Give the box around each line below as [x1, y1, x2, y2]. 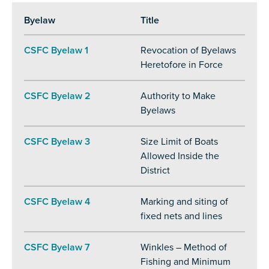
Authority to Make [141, 90, 216, 103]
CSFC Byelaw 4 [24, 196, 90, 208]
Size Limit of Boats [141, 136, 218, 148]
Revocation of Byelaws [141, 44, 236, 57]
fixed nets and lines [141, 210, 222, 223]
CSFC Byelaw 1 [24, 44, 88, 57]
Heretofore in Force [141, 59, 223, 71]
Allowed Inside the [141, 150, 219, 163]
